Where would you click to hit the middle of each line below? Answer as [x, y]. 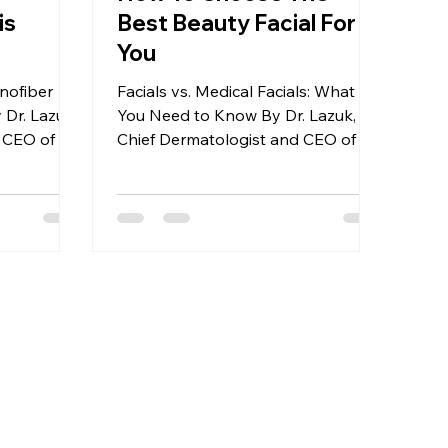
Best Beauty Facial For [237, 22]
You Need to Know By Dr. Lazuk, [237, 114]
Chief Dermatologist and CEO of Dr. [249, 138]
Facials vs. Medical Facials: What [236, 90]
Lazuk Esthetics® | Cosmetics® [229, 162]
